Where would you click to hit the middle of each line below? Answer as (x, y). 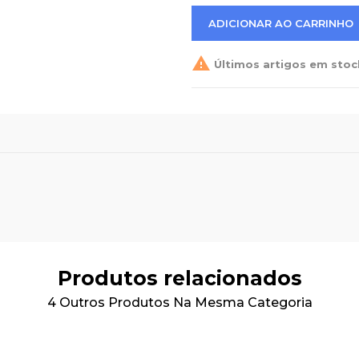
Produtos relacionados (179, 278)
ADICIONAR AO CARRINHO (281, 23)
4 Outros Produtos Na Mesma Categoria (179, 303)
